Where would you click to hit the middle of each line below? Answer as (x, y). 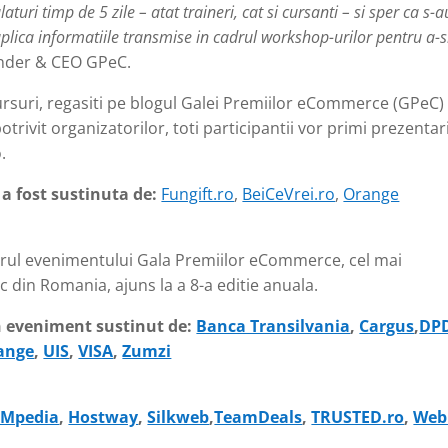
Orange (371, 194)
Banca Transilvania (273, 326)
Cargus (387, 326)
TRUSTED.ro (358, 417)
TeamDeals (258, 417)
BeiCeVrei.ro (289, 194)
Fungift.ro (198, 194)
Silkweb (178, 417)
